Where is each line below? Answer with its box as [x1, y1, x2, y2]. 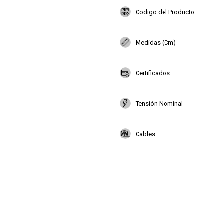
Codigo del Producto [136, 8, 194, 16]
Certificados [136, 69, 170, 77]
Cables [136, 130, 155, 137]
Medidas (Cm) [136, 38, 176, 46]
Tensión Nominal [136, 99, 183, 107]
